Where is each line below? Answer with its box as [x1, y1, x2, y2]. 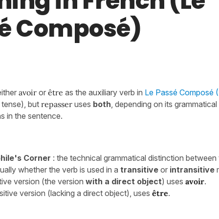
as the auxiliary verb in [65, 88, 145, 97]
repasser [41, 99, 74, 109]
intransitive [170, 165, 215, 175]
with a [86, 176, 109, 186]
